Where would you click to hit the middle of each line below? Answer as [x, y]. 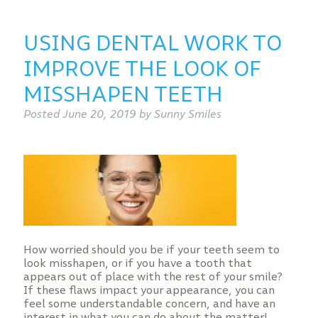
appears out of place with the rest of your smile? [153, 276]
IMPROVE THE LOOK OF [142, 68]
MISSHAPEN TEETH [123, 94]
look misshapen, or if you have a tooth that [137, 263]
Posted [43, 114]
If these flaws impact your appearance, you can [149, 290]
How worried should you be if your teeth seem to [151, 250]
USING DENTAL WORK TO [152, 43]
